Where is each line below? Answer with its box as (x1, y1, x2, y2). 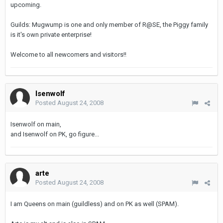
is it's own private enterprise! (10, 31, 92, 38)
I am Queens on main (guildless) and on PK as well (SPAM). (10, 200, 179, 208)
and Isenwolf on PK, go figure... (10, 130, 99, 138)
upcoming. (10, 1, 41, 8)
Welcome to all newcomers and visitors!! (10, 51, 126, 58)
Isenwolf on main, (10, 120, 61, 128)
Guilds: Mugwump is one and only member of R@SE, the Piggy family (10, 21, 208, 28)
